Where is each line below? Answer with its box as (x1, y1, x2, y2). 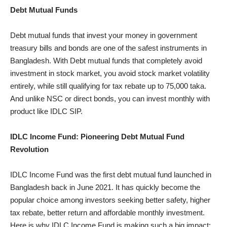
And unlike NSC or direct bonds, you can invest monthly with (10, 94, 210, 103)
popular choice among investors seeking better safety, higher (10, 196, 210, 205)
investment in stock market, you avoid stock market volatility (10, 69, 210, 78)
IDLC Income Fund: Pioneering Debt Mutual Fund (10, 132, 184, 141)
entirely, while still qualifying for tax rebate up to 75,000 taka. (10, 82, 206, 91)
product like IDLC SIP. (10, 107, 83, 116)
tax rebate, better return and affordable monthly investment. (10, 208, 205, 217)
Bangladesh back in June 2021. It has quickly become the (10, 183, 200, 192)
